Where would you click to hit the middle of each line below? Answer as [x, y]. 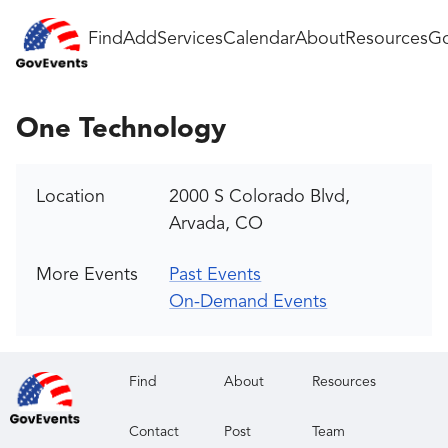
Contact [154, 432]
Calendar [259, 38]
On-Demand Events [248, 302]
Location [70, 197]
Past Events [215, 275]
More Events [87, 275]
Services [190, 38]
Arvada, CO [216, 224]
